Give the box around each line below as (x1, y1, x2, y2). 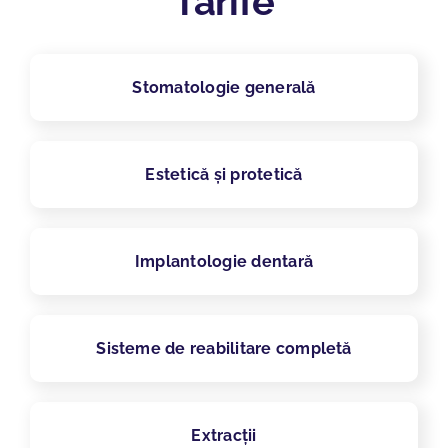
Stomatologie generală (132, 78, 316, 98)
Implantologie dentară (134, 252, 314, 272)
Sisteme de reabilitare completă (96, 339, 352, 359)
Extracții (191, 426, 257, 446)
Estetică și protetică (145, 165, 303, 185)
